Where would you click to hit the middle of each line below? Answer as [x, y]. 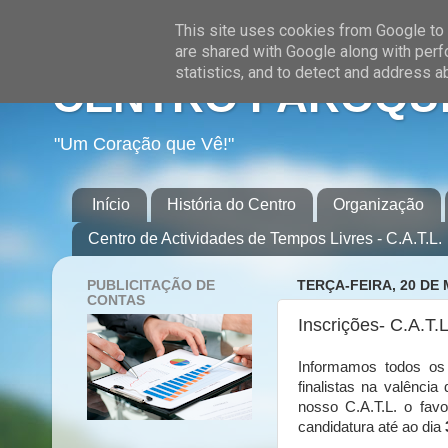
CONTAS [116, 300]
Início [111, 204]
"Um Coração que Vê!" [144, 144]
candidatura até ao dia [371, 426]
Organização [378, 204]
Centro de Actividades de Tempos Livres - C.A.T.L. [265, 238]
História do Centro [231, 204]
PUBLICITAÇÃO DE [151, 285]
